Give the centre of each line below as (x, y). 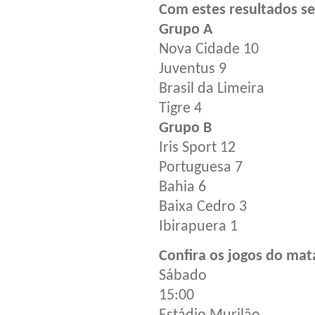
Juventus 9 (193, 69)
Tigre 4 (180, 108)
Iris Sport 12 (197, 148)
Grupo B (185, 128)
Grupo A (186, 30)
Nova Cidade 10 (209, 49)
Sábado (183, 276)
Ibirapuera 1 (198, 226)
